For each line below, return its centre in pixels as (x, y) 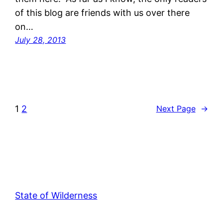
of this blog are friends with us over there (103, 12)
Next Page (176, 109)
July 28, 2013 (41, 40)
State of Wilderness (56, 195)
